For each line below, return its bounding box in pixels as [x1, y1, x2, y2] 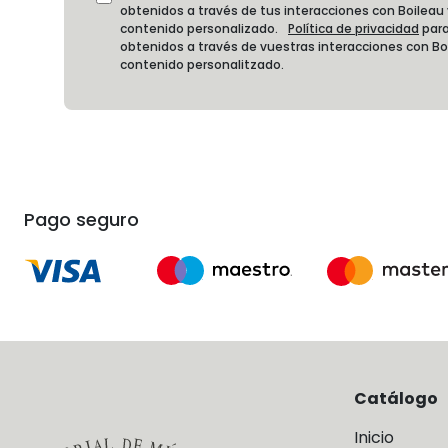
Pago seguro [24, 206, 139, 232]
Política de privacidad [288, 19, 419, 37]
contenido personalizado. [120, 19, 288, 37]
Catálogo [354, 386, 438, 410]
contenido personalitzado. [120, 55, 284, 73]
